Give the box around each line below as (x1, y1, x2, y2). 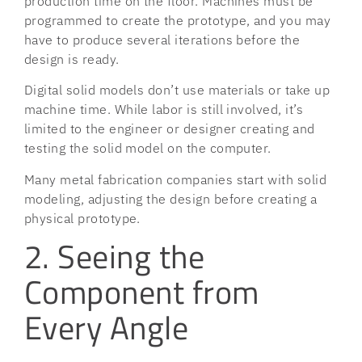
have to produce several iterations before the (24, 32, 301, 48)
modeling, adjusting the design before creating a (24, 190, 318, 207)
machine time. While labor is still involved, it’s (24, 101, 304, 118)
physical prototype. (24, 209, 145, 226)
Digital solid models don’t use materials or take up (24, 82, 330, 99)
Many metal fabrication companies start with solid (24, 170, 327, 187)
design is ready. (24, 51, 123, 68)
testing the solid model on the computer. (24, 140, 276, 157)
